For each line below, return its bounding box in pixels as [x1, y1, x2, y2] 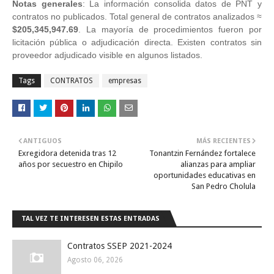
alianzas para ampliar [180, 159, 256, 169]
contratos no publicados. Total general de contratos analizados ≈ [12, 11, 262, 21]
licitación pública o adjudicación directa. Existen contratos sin [12, 37, 262, 47]
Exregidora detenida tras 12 [18, 148, 116, 158]
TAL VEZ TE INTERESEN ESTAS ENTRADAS [21, 214, 160, 223]
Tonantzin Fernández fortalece [149, 148, 256, 158]
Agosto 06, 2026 [67, 255, 123, 264]
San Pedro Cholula [191, 181, 256, 191]
